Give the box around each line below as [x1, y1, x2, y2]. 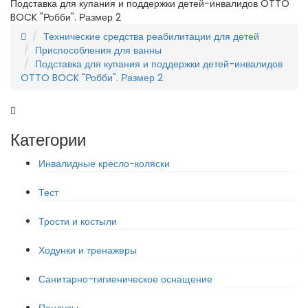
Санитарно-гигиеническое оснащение [38, 272, 212, 286]
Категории [10, 129, 86, 151]
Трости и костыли [38, 214, 117, 228]
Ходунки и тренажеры [38, 243, 137, 257]
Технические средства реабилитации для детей [43, 30, 259, 43]
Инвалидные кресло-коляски [38, 157, 170, 170]
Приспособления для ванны [35, 43, 162, 57]
